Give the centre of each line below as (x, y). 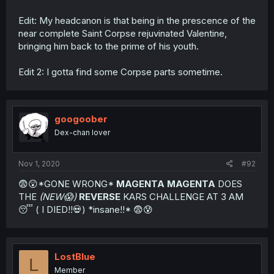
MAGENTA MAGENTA (166, 184)
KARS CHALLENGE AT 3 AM (182, 197)
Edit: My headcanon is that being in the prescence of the (137, 20)
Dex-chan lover (82, 132)
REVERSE (100, 197)
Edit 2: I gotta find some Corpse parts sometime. (120, 72)
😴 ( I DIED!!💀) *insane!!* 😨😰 (86, 209)
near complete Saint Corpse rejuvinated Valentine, (123, 33)
